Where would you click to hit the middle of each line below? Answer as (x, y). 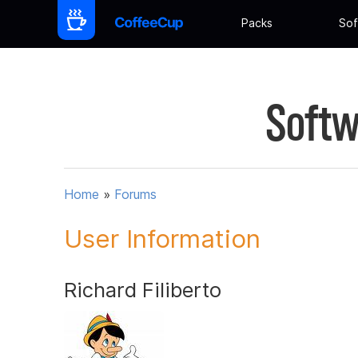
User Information (162, 239)
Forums (135, 195)
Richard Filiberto (143, 289)
